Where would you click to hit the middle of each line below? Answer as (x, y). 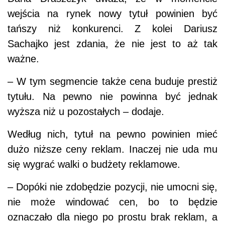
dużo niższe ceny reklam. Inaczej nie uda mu (113, 149)
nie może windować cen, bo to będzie (113, 202)
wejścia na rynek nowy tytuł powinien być (113, 14)
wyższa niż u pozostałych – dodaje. (86, 112)
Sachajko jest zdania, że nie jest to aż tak (113, 44)
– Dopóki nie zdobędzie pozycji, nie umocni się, (113, 187)
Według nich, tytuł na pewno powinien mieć (113, 134)
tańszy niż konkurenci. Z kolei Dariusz (113, 29)
